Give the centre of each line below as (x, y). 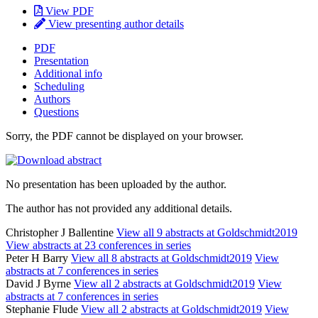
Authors (52, 99)
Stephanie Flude (43, 309)
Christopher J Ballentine (61, 232)
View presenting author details (115, 23)
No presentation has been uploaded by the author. (116, 184)
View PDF (68, 11)
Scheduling (59, 86)
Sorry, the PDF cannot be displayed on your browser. (125, 136)
